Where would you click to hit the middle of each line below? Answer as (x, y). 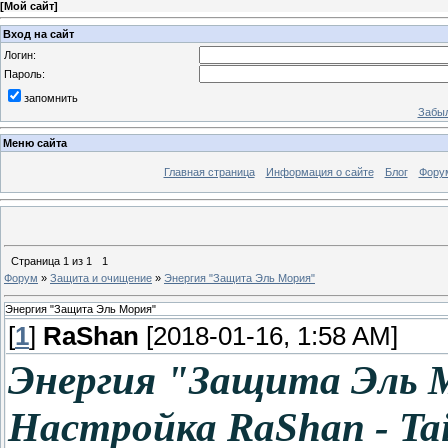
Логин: (20, 54)
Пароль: (24, 73)
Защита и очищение (101, 277)
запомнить (51, 97)
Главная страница (209, 172)
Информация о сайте (319, 172)
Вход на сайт (38, 33)
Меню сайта (35, 143)
